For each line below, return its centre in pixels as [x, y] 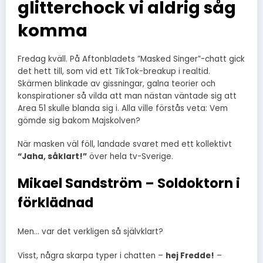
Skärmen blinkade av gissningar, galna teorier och [117, 83]
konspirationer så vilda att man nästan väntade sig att [127, 96]
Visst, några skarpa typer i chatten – [92, 255]
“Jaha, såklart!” [52, 156]
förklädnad [55, 202]
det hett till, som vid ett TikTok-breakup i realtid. [114, 71]
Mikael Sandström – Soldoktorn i [129, 183]
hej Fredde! [190, 255]
